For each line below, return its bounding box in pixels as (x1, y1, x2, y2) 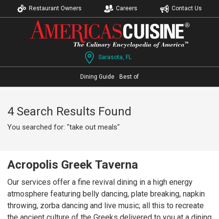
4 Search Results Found (7, 105, 131, 118)
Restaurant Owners (29, 5, 82, 12)
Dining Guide (80, 73, 114, 80)
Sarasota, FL (98, 54, 131, 61)
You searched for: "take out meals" (7, 123, 120, 131)
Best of (119, 73, 139, 80)
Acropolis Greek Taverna (7, 158, 138, 172)
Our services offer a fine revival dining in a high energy (7, 177, 193, 187)
